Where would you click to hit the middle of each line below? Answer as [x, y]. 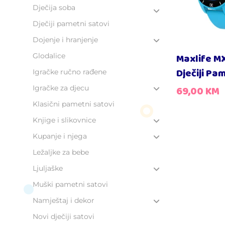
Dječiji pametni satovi [71, 24]
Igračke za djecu [61, 88]
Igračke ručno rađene [70, 72]
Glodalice [49, 56]
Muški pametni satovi [70, 184]
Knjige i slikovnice [64, 120]
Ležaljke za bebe [61, 152]
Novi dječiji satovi [64, 216]
